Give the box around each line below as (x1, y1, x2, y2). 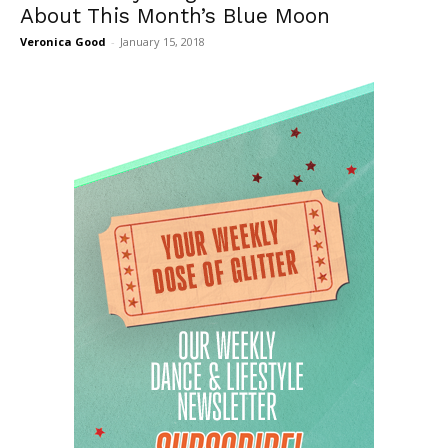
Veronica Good (20, 33, 106, 49)
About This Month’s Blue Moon (20, 2, 330, 28)
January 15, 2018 (120, 33, 205, 49)
